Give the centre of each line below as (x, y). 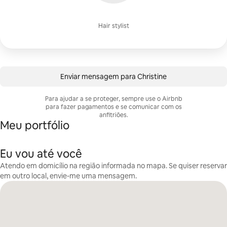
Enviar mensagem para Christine (113, 77)
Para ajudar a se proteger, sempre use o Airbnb (113, 99)
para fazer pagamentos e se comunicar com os (113, 107)
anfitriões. (113, 115)
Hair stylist (113, 26)
